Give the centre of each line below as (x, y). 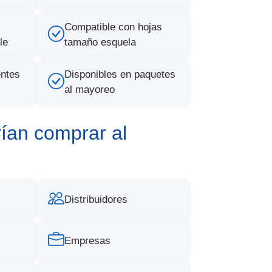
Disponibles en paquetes (120, 74)
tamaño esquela (100, 42)
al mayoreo (90, 90)
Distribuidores (96, 199)
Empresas (87, 240)
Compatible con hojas (113, 27)
